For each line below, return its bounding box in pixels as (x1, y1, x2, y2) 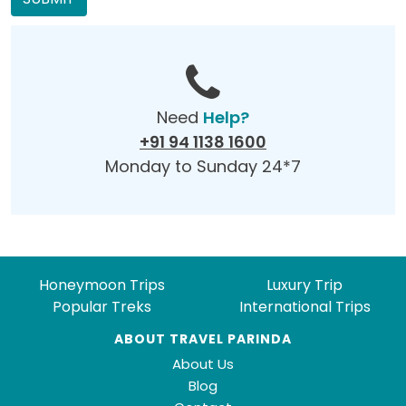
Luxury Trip (266, 275, 343, 296)
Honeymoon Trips (38, 275, 165, 296)
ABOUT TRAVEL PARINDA (114, 330, 292, 349)
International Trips (238, 296, 371, 318)
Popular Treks (52, 296, 151, 318)
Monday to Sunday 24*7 (105, 155, 301, 179)
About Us (172, 354, 234, 374)
